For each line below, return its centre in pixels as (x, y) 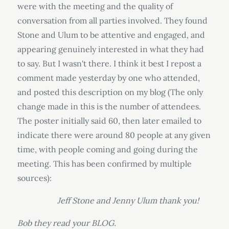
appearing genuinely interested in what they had (110, 49)
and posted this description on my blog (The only (110, 92)
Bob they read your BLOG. (66, 223)
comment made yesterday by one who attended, (108, 78)
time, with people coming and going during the (107, 149)
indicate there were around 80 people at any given (114, 135)
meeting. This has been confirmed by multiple (104, 164)
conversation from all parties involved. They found (112, 20)
